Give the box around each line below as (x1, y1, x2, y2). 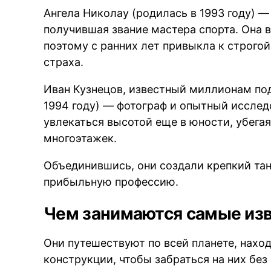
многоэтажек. (44, 131, 117, 145)
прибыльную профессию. (44, 175, 179, 188)
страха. (44, 55, 84, 68)
